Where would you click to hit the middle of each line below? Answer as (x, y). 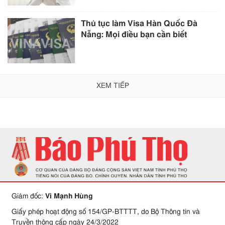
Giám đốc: (28, 196)
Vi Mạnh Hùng (69, 196)
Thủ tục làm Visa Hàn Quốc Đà (139, 24)
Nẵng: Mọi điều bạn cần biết (134, 35)
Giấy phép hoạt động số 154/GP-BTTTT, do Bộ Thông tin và (106, 212)
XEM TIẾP (113, 86)
